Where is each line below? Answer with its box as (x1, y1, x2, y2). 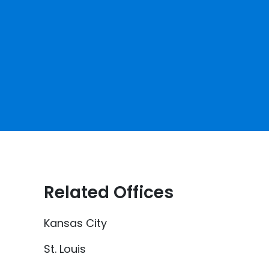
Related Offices (44, 181, 174, 204)
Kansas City (44, 216, 107, 231)
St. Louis (44, 241, 86, 256)
